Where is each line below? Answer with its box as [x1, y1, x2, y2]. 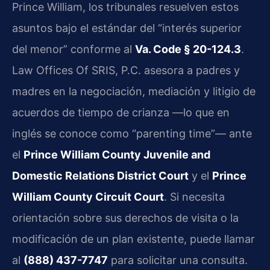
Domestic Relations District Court [12, 169, 189, 182]
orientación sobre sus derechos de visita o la [12, 211, 239, 224]
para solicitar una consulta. [108, 253, 248, 266]
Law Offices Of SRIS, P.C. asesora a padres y [12, 63, 240, 77]
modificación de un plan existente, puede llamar [12, 232, 255, 245]
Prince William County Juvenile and [24, 148, 210, 161]
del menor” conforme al [12, 42, 135, 55]
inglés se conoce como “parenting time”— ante [12, 127, 252, 140]
